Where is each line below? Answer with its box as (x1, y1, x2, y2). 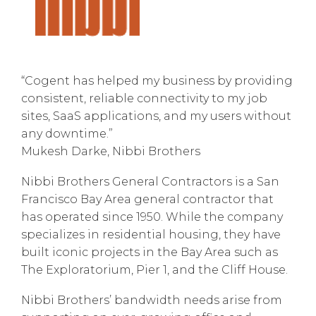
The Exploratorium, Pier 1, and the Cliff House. (21, 262, 288, 276)
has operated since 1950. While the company (21, 209, 283, 224)
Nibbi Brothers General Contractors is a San (21, 174, 279, 188)
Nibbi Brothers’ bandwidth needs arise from (21, 293, 282, 307)
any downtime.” (21, 126, 113, 140)
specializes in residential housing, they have (21, 227, 281, 241)
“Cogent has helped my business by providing (21, 73, 293, 87)
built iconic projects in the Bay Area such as (21, 245, 278, 259)
